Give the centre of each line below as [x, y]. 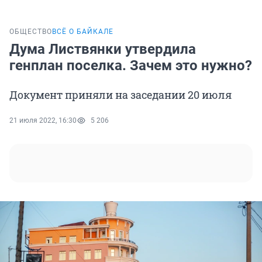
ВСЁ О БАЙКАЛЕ [83, 32]
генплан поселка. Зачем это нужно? [131, 66]
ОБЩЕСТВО [31, 32]
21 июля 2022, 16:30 [43, 121]
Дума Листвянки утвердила [103, 49]
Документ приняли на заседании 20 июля [120, 95]
